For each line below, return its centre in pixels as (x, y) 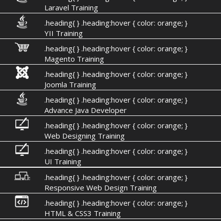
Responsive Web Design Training (100, 187)
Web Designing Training (84, 135)
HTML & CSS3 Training (82, 213)
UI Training (63, 161)
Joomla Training (70, 84)
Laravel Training (71, 7)
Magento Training (74, 58)
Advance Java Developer (85, 110)
